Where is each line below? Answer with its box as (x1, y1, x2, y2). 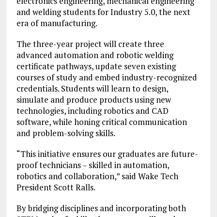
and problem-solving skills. (16, 127, 115, 139)
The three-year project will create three (16, 38, 164, 50)
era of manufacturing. (16, 17, 97, 29)
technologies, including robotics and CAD (16, 105, 169, 117)
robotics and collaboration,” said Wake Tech (16, 170, 178, 182)
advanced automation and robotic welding (16, 49, 173, 61)
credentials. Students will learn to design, (16, 83, 168, 94)
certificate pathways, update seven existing (16, 61, 176, 72)
